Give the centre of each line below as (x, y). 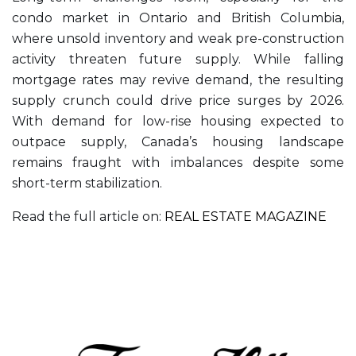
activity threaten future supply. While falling (178, 59)
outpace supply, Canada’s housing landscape (178, 141)
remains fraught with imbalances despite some (178, 162)
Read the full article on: (88, 216)
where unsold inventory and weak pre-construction (178, 38)
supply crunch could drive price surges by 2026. (178, 100)
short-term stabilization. (87, 183)
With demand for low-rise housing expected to (178, 121)
